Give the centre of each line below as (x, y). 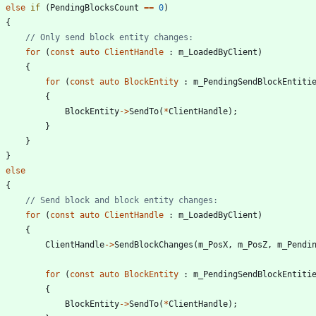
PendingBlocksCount (95, 7)
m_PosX (213, 244)
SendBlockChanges (154, 244)
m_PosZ (253, 244)
